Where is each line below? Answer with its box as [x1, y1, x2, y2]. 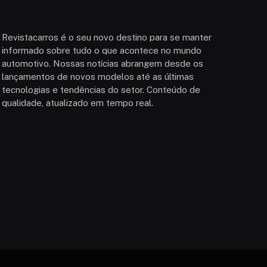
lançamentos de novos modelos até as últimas [1, 71, 194, 82]
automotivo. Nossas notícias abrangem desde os [1, 58, 203, 69]
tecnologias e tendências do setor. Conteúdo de [1, 84, 200, 95]
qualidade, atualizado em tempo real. [1, 97, 153, 108]
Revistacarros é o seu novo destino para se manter [1, 32, 212, 42]
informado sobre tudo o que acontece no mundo [1, 45, 201, 55]
